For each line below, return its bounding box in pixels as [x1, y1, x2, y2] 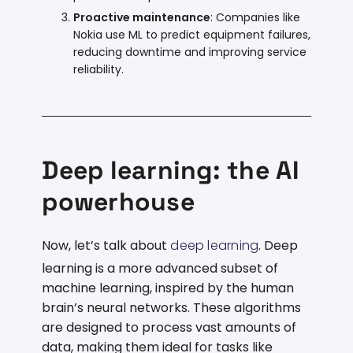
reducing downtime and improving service [73, 43, 307, 60]
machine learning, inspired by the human [42, 278, 295, 297]
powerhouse [42, 185, 195, 217]
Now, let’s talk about [42, 236, 171, 255]
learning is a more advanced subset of [42, 258, 279, 277]
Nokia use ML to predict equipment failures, [73, 26, 311, 43]
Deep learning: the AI [42, 154, 299, 186]
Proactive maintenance [73, 9, 211, 25]
